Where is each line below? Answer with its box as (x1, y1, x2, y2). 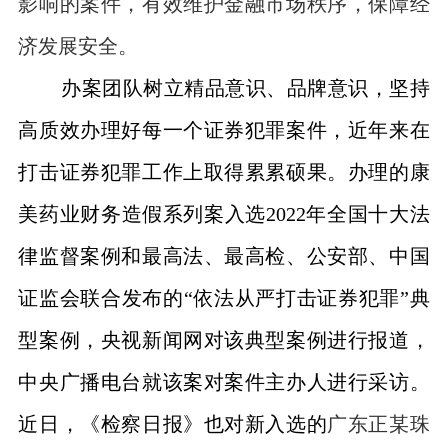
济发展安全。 (18, 35, 139, 58)
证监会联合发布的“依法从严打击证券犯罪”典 (18, 287, 430, 310)
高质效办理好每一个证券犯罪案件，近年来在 (18, 119, 430, 142)
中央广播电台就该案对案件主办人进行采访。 (18, 371, 430, 394)
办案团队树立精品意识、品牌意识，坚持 (61, 77, 430, 100)
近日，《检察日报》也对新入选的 (18, 413, 328, 436)
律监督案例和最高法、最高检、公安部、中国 (18, 245, 430, 268)
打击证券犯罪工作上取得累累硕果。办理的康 (18, 161, 430, 184)
